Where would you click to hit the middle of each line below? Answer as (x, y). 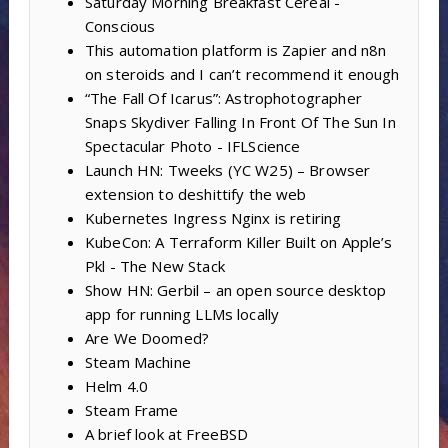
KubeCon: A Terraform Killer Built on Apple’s (238, 242)
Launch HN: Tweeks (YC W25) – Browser (227, 170)
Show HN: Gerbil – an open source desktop (235, 290)
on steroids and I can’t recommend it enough (242, 74)
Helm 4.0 (116, 386)
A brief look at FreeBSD (166, 434)
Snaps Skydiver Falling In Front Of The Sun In (240, 122)
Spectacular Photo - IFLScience (192, 146)
